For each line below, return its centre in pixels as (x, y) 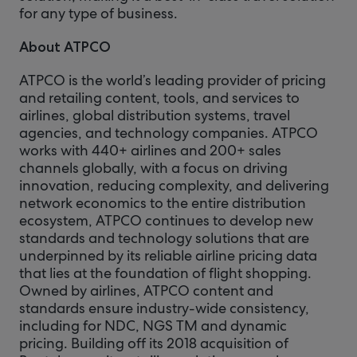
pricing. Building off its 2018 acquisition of (154, 343)
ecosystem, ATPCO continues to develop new (166, 220)
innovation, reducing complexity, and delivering (174, 185)
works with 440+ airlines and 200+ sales (150, 150)
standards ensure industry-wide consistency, (164, 308)
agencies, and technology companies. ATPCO (169, 133)
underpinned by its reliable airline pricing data (168, 255)
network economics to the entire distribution (163, 203)
